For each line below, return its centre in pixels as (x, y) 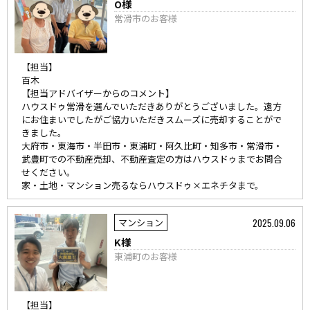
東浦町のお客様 (146, 256)
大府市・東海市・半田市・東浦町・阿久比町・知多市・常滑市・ (152, 146)
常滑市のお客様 (146, 18)
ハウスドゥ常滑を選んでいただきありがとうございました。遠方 (152, 106)
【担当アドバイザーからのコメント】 (98, 93)
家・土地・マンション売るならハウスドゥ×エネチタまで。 (143, 185)
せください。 (48, 172)
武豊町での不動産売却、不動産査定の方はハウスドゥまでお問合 (152, 159)
